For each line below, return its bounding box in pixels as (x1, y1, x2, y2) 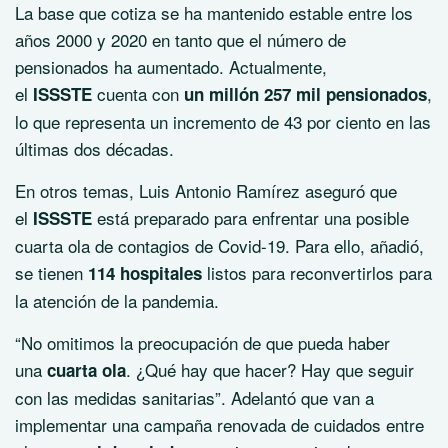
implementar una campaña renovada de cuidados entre (15, 412, 424, 437)
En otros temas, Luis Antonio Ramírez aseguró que (15, 178, 397, 203)
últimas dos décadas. (15, 136, 174, 161)
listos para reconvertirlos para (207, 260, 432, 285)
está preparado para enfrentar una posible (92, 205, 409, 230)
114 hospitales (83, 261, 207, 285)
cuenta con (97, 81, 184, 106)
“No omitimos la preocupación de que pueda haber (15, 330, 390, 355)
